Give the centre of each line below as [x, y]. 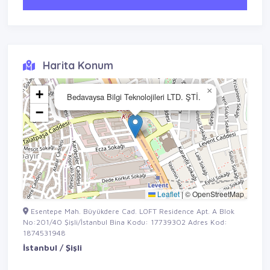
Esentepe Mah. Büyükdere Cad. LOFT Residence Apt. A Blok [131, 211]
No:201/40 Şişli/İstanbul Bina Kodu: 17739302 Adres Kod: [125, 222]
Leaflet [168, 194]
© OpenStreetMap [214, 194]
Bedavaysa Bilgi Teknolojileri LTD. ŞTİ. [134, 97]
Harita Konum [77, 65]
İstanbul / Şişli [52, 247]
